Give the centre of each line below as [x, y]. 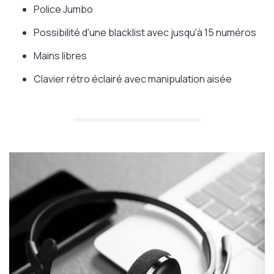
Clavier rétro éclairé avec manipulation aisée [133, 79]
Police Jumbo [63, 9]
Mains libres [60, 56]
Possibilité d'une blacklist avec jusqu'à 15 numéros [145, 33]
